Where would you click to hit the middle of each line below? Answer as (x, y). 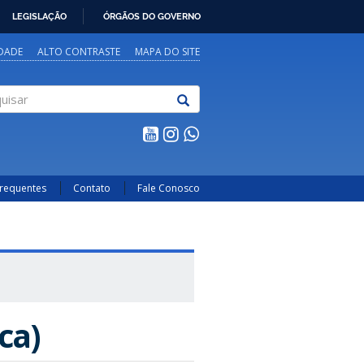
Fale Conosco (169, 188)
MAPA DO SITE (167, 52)
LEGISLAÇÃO (39, 16)
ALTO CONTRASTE (79, 52)
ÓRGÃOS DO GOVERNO (152, 16)
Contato (92, 188)
